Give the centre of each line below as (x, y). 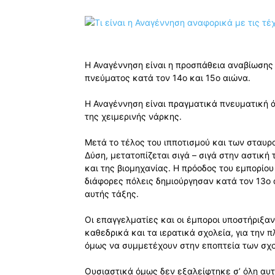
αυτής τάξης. (112, 194)
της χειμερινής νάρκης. (133, 117)
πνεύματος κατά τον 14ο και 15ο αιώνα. (168, 78)
